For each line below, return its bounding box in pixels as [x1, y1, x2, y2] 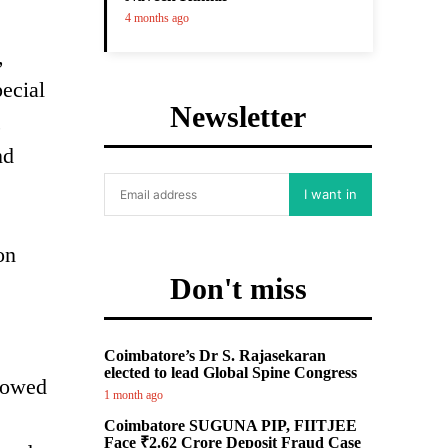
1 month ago [104, 388, 163, 402]
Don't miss [169, 272, 307, 305]
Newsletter [170, 100, 306, 133]
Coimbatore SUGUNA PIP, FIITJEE [104, 417, 357, 434]
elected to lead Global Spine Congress [104, 364, 357, 381]
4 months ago [125, 11, 189, 25]
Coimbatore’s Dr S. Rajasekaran [104, 347, 326, 364]
